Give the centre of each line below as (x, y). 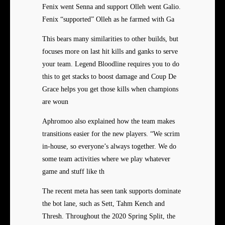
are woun (55, 102)
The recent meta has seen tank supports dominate (111, 191)
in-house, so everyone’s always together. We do (109, 147)
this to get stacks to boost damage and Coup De (109, 77)
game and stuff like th (73, 172)
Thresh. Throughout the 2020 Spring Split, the (109, 216)
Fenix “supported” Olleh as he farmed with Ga (108, 20)
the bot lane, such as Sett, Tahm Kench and (103, 204)
